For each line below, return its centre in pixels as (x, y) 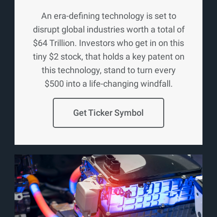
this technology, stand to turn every (108, 70)
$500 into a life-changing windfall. (108, 84)
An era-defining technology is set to (108, 16)
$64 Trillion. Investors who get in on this (108, 43)
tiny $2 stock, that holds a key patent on (108, 57)
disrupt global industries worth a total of (108, 30)
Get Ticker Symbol (108, 113)
